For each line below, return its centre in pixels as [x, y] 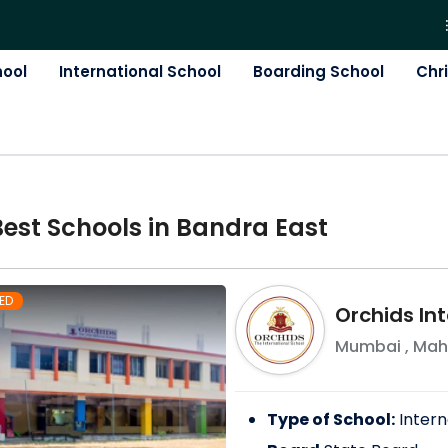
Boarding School [318, 71]
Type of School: [330, 420]
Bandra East [251, 227]
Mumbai [367, 347]
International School [139, 71]
